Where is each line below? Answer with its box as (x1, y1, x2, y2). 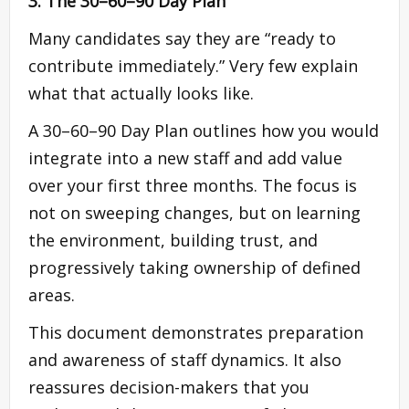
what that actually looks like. (28, 81, 254, 104)
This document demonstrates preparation (28, 320, 363, 343)
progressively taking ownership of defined (28, 256, 361, 278)
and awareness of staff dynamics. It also (28, 348, 341, 371)
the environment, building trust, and (28, 228, 318, 251)
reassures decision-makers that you (28, 375, 309, 398)
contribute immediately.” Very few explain (28, 54, 358, 77)
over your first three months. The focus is (28, 173, 357, 196)
